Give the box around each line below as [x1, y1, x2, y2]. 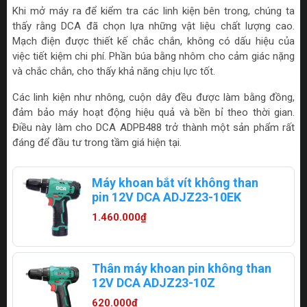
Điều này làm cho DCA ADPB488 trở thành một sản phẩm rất [12, 121, 295, 134]
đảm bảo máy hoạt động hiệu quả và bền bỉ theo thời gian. [12, 106, 295, 119]
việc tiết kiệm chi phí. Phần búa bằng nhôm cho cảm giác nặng [12, 50, 295, 63]
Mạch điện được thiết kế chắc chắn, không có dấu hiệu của [12, 35, 295, 48]
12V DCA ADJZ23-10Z [91, 275, 215, 290]
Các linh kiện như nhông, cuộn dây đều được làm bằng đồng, [12, 91, 295, 104]
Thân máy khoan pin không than [91, 260, 271, 275]
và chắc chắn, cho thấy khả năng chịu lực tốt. [12, 65, 215, 78]
